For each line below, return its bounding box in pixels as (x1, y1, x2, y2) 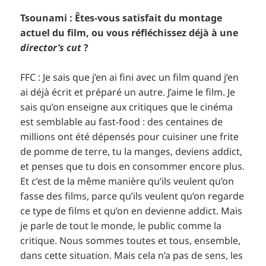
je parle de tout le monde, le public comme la (20, 219, 222, 233)
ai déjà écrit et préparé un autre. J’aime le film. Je (20, 85, 236, 99)
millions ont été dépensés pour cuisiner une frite (20, 130, 239, 144)
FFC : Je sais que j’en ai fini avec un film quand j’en (20, 71, 239, 84)
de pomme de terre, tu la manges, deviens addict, (20, 145, 243, 159)
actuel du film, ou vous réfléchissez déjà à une (20, 26, 239, 39)
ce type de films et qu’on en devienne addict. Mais (20, 204, 243, 218)
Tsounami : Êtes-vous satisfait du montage (20, 11, 223, 24)
